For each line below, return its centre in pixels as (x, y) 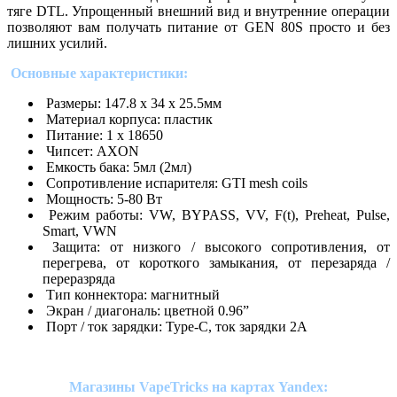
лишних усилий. (57, 43)
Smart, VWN (80, 231)
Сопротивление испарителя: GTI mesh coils (175, 183)
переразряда (79, 279)
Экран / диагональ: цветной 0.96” (146, 311)
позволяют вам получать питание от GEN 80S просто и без (198, 27)
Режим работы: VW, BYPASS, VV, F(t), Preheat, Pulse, (216, 215)
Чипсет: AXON (91, 152)
